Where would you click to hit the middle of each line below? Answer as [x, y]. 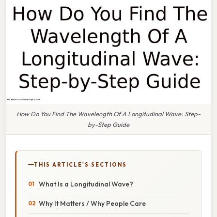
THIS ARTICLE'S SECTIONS [80, 164]
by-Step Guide [108, 124]
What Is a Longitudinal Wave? [86, 184]
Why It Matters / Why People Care [92, 203]
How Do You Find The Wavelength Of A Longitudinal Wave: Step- [108, 114]
